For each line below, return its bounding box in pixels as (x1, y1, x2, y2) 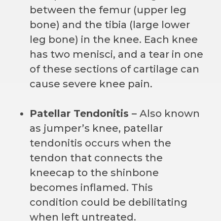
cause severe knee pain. (30, 77, 152, 90)
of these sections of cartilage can (30, 63, 199, 75)
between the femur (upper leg (30, 3, 186, 16)
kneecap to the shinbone (30, 166, 159, 179)
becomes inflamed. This (30, 181, 153, 193)
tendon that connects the (30, 151, 163, 164)
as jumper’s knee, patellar (30, 122, 163, 134)
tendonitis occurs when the (30, 137, 171, 149)
